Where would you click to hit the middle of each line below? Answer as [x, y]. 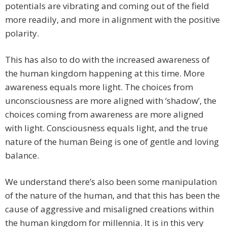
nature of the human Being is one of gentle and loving [112, 142]
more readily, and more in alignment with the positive [112, 20]
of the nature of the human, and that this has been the [112, 196]
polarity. [22, 33]
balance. [22, 156]
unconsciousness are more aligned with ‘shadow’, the [111, 101]
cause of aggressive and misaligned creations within [109, 209]
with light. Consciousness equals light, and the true [106, 128]
